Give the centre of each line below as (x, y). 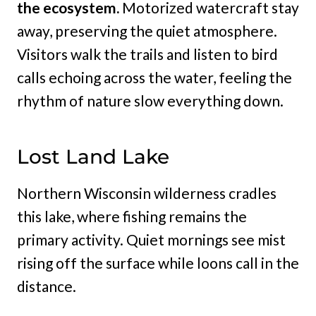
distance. (47, 286)
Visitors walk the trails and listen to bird (147, 54)
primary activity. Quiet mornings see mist (151, 240)
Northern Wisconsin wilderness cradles (147, 193)
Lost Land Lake (93, 157)
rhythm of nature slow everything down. (150, 101)
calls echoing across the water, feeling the (154, 78)
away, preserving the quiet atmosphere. (147, 31)
